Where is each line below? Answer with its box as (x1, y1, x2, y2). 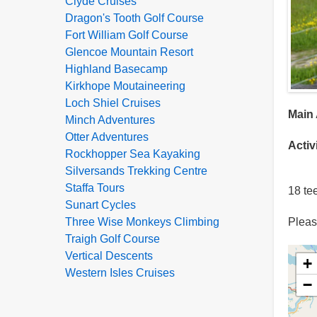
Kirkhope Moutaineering (65, 80, 185, 92)
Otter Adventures (65, 131, 149, 143)
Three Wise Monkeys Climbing (65, 216, 219, 228)
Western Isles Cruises (65, 267, 175, 279)
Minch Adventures (65, 114, 155, 126)
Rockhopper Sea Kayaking (65, 148, 200, 160)
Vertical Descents (65, 250, 153, 262)
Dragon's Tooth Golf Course (65, 12, 204, 24)
